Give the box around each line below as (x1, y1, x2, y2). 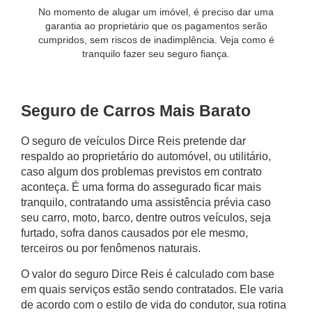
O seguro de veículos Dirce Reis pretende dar (21, 134, 246, 147)
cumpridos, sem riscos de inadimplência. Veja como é (38, 33, 274, 45)
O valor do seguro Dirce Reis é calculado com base (21, 267, 274, 280)
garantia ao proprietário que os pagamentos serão (45, 19, 267, 31)
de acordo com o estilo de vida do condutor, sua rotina (21, 298, 286, 311)
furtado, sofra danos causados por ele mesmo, (21, 226, 248, 239)
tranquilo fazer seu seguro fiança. (82, 47, 230, 59)
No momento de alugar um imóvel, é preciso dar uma (38, 6, 274, 17)
